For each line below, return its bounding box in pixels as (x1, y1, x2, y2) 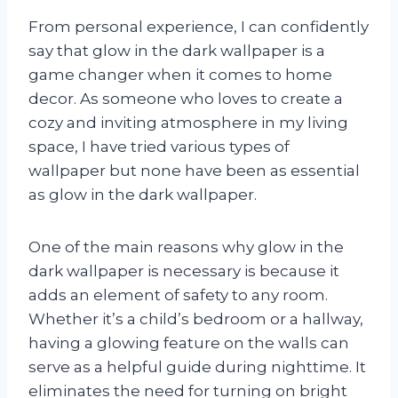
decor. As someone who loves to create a (28, 89, 343, 107)
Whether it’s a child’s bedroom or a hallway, (28, 309, 363, 328)
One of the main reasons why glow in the (28, 237, 344, 256)
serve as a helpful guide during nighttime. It (28, 357, 366, 376)
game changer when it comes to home (28, 65, 332, 84)
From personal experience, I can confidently (28, 17, 369, 36)
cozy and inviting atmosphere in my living (28, 113, 348, 131)
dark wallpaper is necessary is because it (28, 261, 339, 280)
